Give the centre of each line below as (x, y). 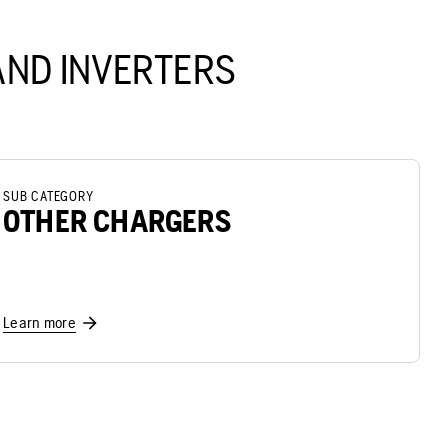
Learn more (39, 322)
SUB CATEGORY (48, 195)
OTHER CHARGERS (117, 220)
